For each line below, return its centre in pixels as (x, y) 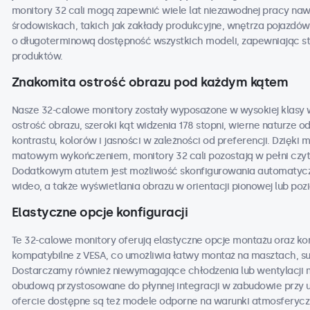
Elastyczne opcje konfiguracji (99, 212)
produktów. (37, 56)
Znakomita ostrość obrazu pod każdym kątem (149, 82)
